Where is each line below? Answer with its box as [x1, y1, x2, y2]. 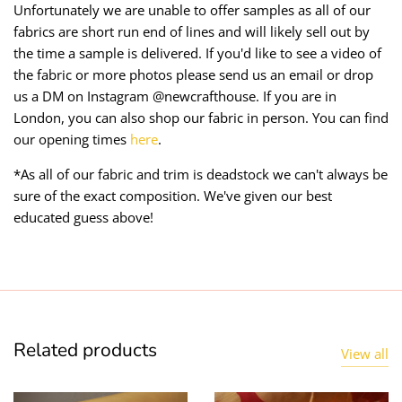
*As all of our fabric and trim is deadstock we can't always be [13, 164, 388, 183]
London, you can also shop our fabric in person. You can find [13, 108, 389, 127]
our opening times [13, 129, 127, 148]
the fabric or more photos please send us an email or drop [13, 65, 373, 83]
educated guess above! [13, 207, 153, 226]
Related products [13, 337, 157, 363]
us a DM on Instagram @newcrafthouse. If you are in [13, 86, 336, 105]
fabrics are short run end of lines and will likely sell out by [13, 22, 370, 40]
